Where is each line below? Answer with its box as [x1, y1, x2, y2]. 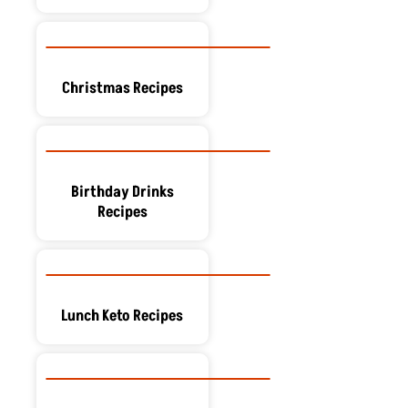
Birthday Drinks [70, 180, 174, 203]
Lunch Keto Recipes [61, 304, 184, 327]
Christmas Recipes [61, 76, 183, 99]
